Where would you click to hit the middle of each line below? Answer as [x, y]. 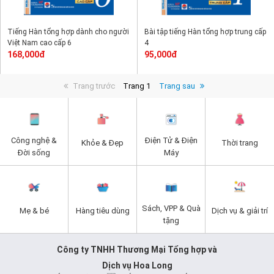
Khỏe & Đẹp [102, 143]
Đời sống [34, 153]
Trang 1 [137, 86]
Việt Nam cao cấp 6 [39, 43]
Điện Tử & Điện [171, 140]
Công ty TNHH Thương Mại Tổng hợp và [137, 250]
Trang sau [178, 86]
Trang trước [93, 86]
